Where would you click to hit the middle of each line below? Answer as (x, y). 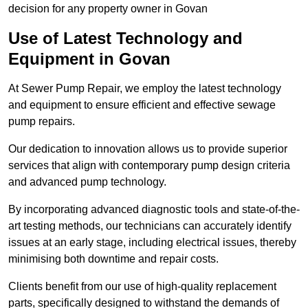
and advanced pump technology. (87, 182)
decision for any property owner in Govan (108, 9)
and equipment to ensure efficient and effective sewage (142, 105)
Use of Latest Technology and (125, 38)
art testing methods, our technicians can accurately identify (150, 226)
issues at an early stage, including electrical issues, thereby (152, 243)
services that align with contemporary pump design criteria (149, 166)
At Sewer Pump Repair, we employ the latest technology (145, 89)
